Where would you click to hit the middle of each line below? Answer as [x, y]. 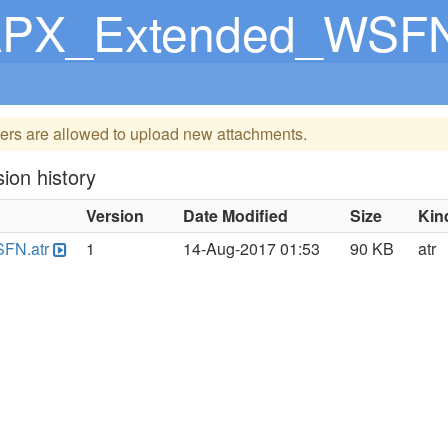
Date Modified [236, 215]
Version [115, 215]
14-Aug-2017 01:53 [252, 248]
